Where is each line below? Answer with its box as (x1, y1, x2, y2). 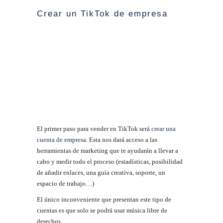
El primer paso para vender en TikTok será (37, 125, 151, 133)
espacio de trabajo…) (37, 180, 94, 188)
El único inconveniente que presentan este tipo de (37, 196, 171, 204)
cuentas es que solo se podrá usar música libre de (37, 207, 167, 215)
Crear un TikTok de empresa (37, 9, 168, 19)
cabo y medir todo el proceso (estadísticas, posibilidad (37, 158, 183, 166)
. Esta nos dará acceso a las (86, 136, 157, 144)
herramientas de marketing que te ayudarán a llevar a (37, 147, 178, 155)
